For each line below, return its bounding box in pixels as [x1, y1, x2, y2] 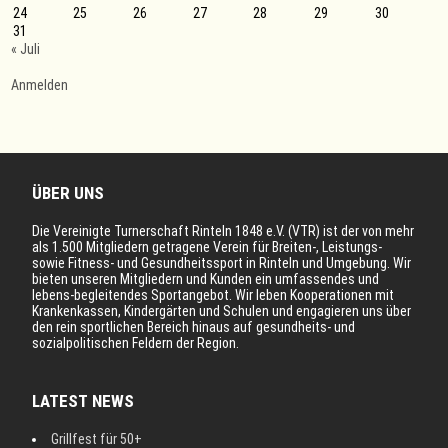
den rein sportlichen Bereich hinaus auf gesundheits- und [32, 319, 356, 336]
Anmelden [11, 77, 69, 94]
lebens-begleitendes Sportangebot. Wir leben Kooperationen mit [32, 287, 395, 304]
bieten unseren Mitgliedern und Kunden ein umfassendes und [32, 271, 380, 288]
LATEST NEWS [32, 391, 135, 412]
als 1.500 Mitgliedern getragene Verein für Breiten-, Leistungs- [32, 239, 383, 256]
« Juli [11, 41, 41, 58]
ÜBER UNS [32, 183, 105, 204]
